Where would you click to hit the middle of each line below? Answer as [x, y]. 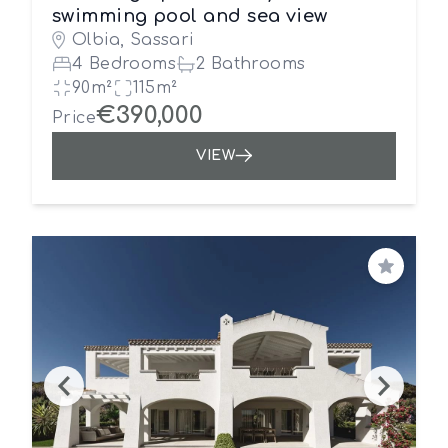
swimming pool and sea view [190, 16]
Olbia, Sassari [133, 40]
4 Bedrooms [124, 64]
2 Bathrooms [251, 64]
